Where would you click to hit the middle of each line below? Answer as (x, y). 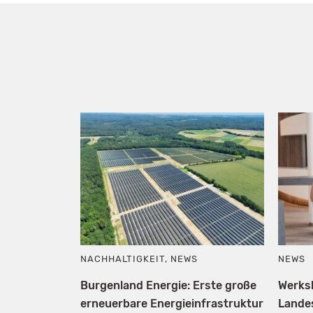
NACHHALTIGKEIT (122, 259)
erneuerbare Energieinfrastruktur (172, 303)
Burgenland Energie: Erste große (168, 285)
